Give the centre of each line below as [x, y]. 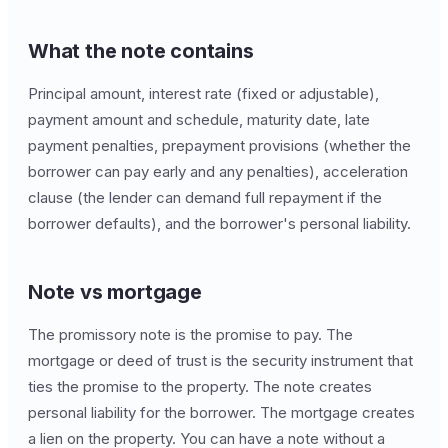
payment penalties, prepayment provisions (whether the [219, 145]
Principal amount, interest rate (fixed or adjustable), [203, 93]
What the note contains [141, 51]
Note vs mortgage [115, 292]
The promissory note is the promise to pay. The [190, 334]
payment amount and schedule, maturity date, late [199, 119]
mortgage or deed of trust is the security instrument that [220, 360]
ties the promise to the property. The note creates [200, 386]
